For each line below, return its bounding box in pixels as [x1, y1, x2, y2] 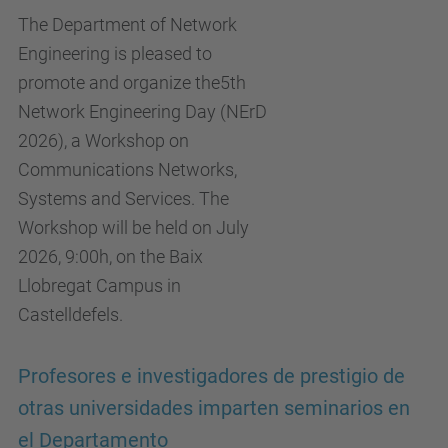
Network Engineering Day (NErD [18, 101, 267, 122]
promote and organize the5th [18, 72, 246, 93]
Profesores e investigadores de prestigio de [18, 365, 405, 388]
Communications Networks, [18, 159, 237, 180]
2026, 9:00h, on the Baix [18, 246, 203, 267]
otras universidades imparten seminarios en [18, 397, 410, 420]
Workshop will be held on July [18, 217, 249, 238]
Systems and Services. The [18, 188, 229, 209]
